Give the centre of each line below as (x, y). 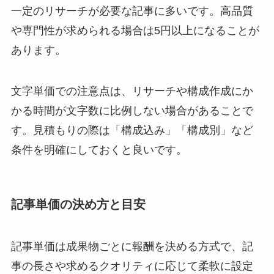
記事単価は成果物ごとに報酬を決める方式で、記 (132, 246)
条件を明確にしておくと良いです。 (99, 150)
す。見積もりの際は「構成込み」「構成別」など (132, 131)
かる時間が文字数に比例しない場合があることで (132, 111)
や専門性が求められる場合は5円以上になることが (135, 30)
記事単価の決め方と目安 (78, 204)
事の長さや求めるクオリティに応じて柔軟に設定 (132, 266)
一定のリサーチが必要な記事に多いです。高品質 (132, 11)
